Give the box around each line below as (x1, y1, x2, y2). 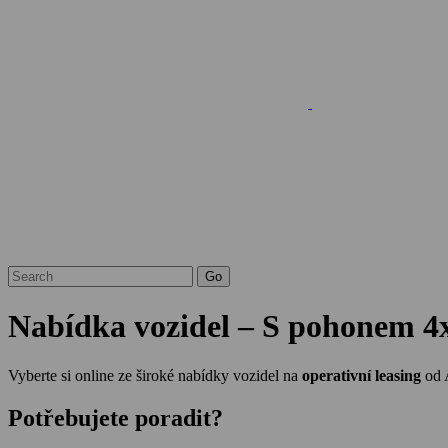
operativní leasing (302, 366, 421, 384)
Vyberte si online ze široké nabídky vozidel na (8, 366, 302, 384)
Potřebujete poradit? (8, 404, 223, 431)
